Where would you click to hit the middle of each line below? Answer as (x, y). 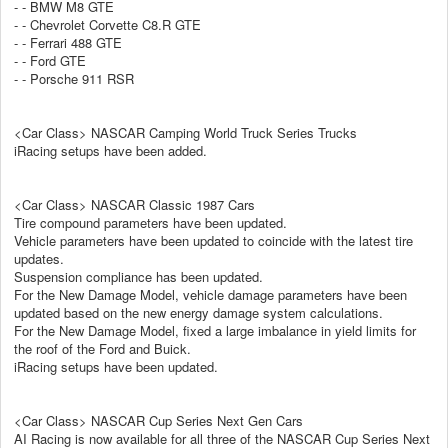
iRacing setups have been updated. (116, 366)
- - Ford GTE (50, 60)
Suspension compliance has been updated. (138, 276)
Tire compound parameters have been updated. (150, 222)
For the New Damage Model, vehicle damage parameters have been (210, 294)
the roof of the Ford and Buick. (102, 348)
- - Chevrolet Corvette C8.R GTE (107, 24)
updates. (39, 258)
